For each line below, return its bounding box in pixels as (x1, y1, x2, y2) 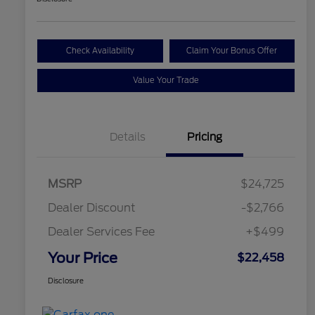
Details (109, 131, 146, 144)
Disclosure (48, 276, 84, 285)
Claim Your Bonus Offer (186, 46, 278, 56)
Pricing (187, 131, 222, 144)
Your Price (48, 250, 117, 267)
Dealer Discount (48, 201, 136, 215)
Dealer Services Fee (48, 225, 155, 239)
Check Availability (65, 46, 134, 56)
